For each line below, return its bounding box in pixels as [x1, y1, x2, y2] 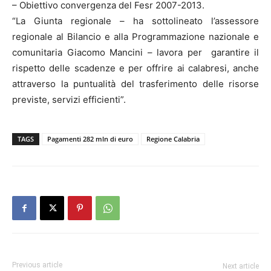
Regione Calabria [146, 134, 200, 143]
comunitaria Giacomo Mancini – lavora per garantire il [12, 47, 259, 58]
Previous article [12, 261, 62, 269]
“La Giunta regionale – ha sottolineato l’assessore [12, 15, 259, 27]
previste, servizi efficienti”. [12, 94, 126, 105]
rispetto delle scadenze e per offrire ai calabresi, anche [12, 62, 259, 74]
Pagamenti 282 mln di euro [47, 134, 133, 143]
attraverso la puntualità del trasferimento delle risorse [12, 78, 259, 90]
